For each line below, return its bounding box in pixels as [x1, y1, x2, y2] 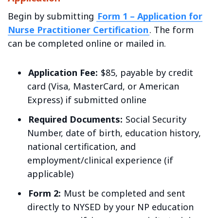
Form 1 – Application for [97, 10, 202, 22]
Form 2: [28, 187, 61, 199]
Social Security [123, 113, 187, 125]
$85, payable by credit [98, 66, 194, 78]
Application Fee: [28, 66, 98, 78]
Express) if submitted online [27, 93, 146, 106]
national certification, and [27, 140, 136, 152]
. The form [149, 23, 194, 36]
